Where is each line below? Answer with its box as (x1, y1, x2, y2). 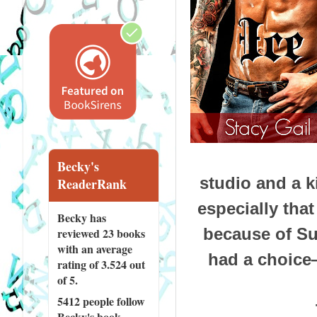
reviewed (57, 224, 103, 241)
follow (113, 292, 145, 309)
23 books (102, 224, 145, 241)
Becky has (57, 209, 106, 226)
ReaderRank (57, 174, 127, 193)
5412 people (57, 292, 114, 309)
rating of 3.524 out (57, 255, 145, 272)
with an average (57, 240, 132, 257)
